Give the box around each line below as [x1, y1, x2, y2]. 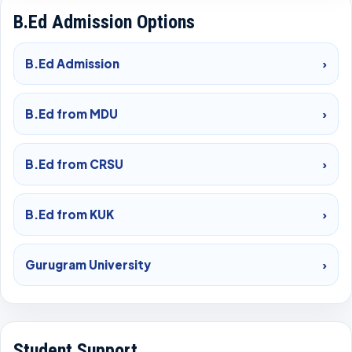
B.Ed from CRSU [25, 156, 123, 171]
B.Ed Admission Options [13, 11, 195, 33]
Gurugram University [25, 257, 151, 272]
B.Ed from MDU [25, 106, 118, 121]
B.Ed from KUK [25, 207, 114, 222]
